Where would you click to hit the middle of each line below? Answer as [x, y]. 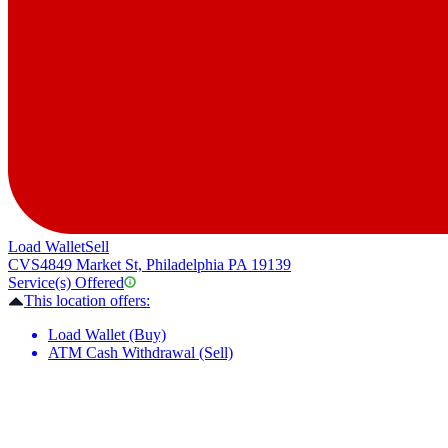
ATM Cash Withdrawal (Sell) [140, 353]
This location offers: [87, 301]
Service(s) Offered [66, 283]
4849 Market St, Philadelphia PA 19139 [165, 265]
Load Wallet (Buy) [107, 335]
